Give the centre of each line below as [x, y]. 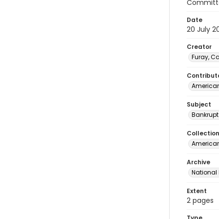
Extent [197, 191]
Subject [199, 104]
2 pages [200, 200]
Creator [199, 47]
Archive [198, 162]
